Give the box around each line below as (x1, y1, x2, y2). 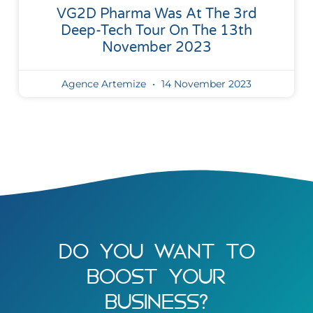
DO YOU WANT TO (58, 240, 255, 263)
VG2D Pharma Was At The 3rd (56, 6, 257, 23)
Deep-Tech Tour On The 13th (61, 22, 252, 40)
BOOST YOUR (87, 265, 226, 289)
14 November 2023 (159, 78, 252, 91)
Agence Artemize (61, 78, 149, 91)
